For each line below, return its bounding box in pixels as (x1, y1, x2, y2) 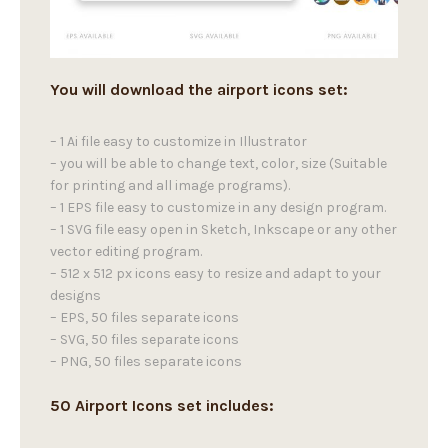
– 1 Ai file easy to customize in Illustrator (50, 133, 307, 151)
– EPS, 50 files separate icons (50, 309, 239, 327)
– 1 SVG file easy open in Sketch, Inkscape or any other (50, 221, 397, 239)
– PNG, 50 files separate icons (50, 353, 242, 371)
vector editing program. (50, 243, 202, 261)
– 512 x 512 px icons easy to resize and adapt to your (50, 265, 381, 283)
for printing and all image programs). (50, 177, 290, 195)
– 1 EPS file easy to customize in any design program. (50, 199, 386, 217)
